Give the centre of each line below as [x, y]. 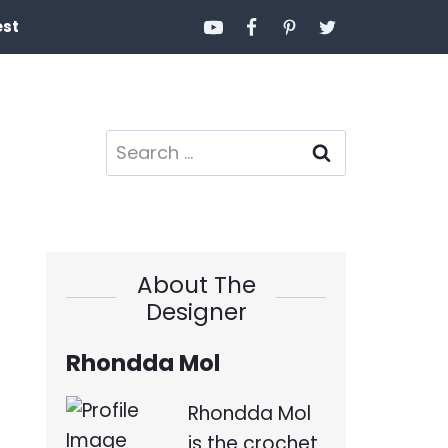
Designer [196, 311]
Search [138, 144]
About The [196, 284]
